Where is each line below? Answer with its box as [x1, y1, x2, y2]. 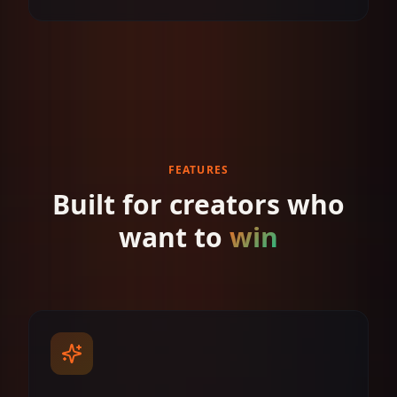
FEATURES [167, 162, 230, 177]
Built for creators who [52, 186, 345, 222]
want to [119, 219, 230, 255]
